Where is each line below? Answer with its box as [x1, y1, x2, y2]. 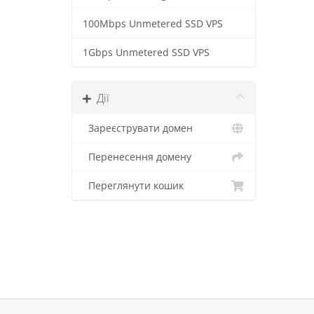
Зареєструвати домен [83, 122, 193, 135]
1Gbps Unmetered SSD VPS [83, 46, 210, 59]
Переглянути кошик [83, 179, 184, 192]
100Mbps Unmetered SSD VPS [83, 18, 223, 30]
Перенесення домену [83, 151, 191, 163]
